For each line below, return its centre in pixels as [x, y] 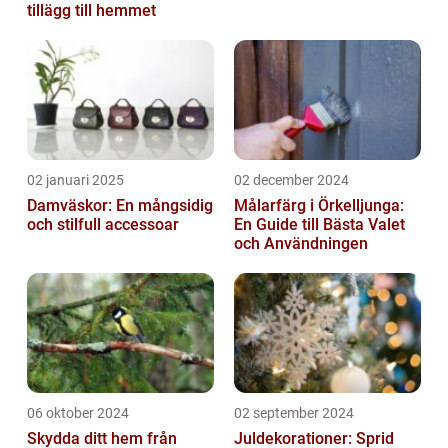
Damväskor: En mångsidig [120, 205]
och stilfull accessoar [103, 224]
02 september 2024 [294, 412]
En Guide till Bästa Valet [319, 224]
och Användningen [301, 243]
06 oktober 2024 [78, 412]
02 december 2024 [291, 179]
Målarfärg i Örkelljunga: [319, 205]
